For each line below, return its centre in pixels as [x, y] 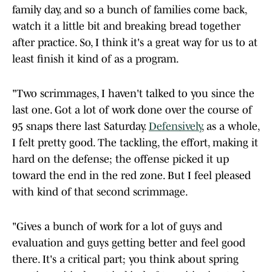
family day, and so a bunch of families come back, [129, 10]
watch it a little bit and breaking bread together [126, 26]
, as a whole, [230, 127]
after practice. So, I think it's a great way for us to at [135, 43]
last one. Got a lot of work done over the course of [132, 110]
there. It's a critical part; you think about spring [125, 260]
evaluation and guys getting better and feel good [129, 243]
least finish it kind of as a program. [96, 59]
